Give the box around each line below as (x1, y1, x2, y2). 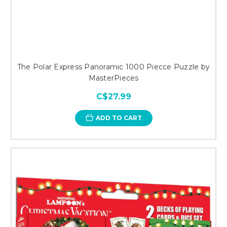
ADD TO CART (95, 113, 142, 122)
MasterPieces (88, 73, 139, 83)
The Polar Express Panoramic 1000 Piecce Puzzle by (17, 62, 210, 71)
